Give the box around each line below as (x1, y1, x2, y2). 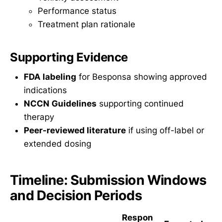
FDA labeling (24, 72, 76, 82)
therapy (24, 112, 54, 122)
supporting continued (97, 99, 184, 109)
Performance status (38, 6, 116, 16)
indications (24, 85, 67, 96)
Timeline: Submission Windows (10, 171, 207, 188)
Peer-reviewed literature (24, 125, 126, 136)
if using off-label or (126, 125, 204, 136)
